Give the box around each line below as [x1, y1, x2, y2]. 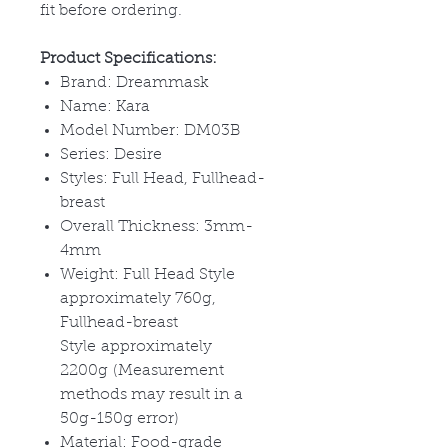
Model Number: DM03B [60, 122, 241, 139]
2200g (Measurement [60, 362, 224, 379]
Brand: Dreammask [60, 74, 209, 91]
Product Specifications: [40, 50, 217, 67]
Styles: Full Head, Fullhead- [60, 170, 265, 187]
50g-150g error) [60, 410, 179, 427]
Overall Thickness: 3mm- [60, 218, 253, 235]
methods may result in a [60, 386, 243, 403]
